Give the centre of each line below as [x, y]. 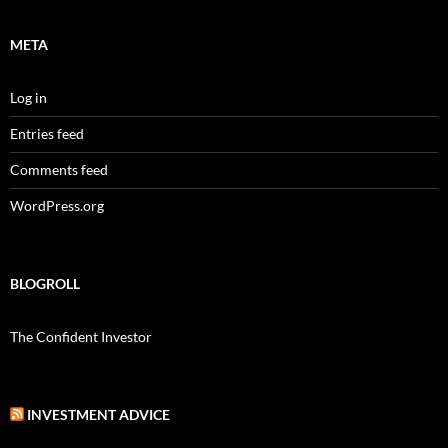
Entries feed [47, 133]
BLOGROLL [45, 283]
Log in [28, 97]
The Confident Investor [81, 336]
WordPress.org [57, 205]
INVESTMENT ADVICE [98, 414]
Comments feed [59, 169]
